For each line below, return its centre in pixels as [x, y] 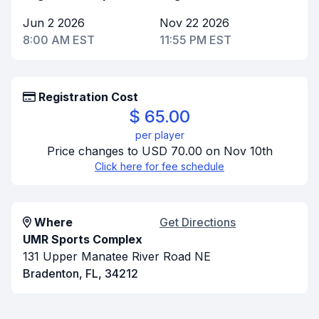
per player [159, 135]
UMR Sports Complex [83, 239]
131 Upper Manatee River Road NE [117, 256]
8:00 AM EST [59, 40]
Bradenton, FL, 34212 [80, 273]
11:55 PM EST [195, 40]
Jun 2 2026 [54, 23]
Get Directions [198, 222]
